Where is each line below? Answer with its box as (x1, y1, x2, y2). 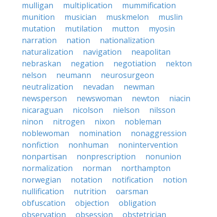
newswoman (77, 93, 122, 104)
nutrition (74, 186, 106, 197)
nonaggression (131, 128, 186, 139)
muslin (158, 12, 183, 22)
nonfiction (22, 139, 59, 150)
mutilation (65, 23, 102, 34)
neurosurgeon (101, 70, 154, 80)
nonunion (145, 151, 181, 162)
